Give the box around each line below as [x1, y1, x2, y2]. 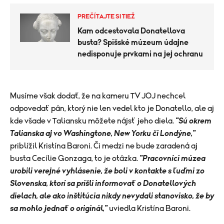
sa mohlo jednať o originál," [10, 204, 107, 212]
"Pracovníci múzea [139, 154, 205, 162]
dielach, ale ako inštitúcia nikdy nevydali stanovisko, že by [10, 192, 214, 200]
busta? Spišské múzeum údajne [77, 38, 188, 46]
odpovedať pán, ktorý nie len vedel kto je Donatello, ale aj [10, 104, 214, 112]
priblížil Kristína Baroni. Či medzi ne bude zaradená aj [10, 142, 197, 150]
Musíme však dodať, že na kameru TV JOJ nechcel [10, 92, 185, 100]
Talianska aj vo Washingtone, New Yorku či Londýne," [10, 129, 195, 137]
